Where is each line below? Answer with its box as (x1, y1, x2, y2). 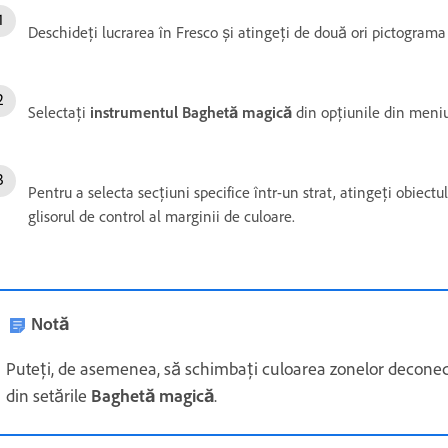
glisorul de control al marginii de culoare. (28, 206, 295, 226)
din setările (6, 384, 91, 407)
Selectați (28, 102, 90, 122)
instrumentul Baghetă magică (90, 102, 296, 122)
